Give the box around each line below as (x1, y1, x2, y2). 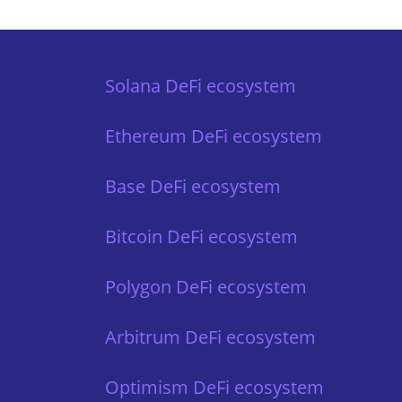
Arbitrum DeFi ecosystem (105, 324, 316, 349)
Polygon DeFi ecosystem (105, 274, 307, 299)
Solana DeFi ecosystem (105, 73, 296, 98)
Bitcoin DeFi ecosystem (105, 223, 298, 249)
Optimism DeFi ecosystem (105, 374, 324, 399)
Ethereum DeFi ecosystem (105, 123, 322, 148)
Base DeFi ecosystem (105, 173, 281, 198)
